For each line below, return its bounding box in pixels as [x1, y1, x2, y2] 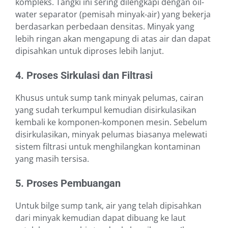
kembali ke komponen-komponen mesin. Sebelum [15, 117, 207, 128]
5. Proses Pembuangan [15, 177, 121, 190]
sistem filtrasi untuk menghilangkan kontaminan [15, 141, 201, 153]
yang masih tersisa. [15, 153, 89, 165]
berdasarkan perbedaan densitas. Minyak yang [15, 21, 194, 33]
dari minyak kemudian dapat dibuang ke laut [15, 212, 186, 224]
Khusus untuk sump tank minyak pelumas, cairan [15, 92, 204, 104]
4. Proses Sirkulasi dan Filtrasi [15, 69, 153, 82]
